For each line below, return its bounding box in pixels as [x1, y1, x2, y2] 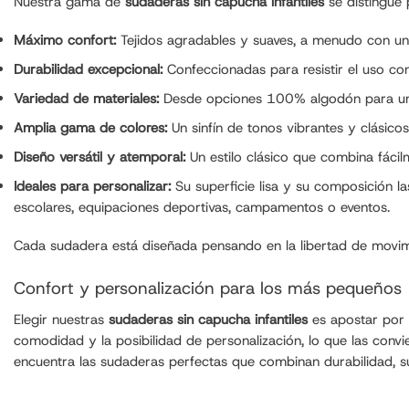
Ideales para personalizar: [14, 177, 171, 196]
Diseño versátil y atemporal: [14, 148, 185, 167]
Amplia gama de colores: [14, 119, 167, 138]
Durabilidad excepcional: [14, 60, 163, 79]
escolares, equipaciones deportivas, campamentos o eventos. [14, 198, 390, 217]
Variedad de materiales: [14, 89, 159, 109]
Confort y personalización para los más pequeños [14, 276, 402, 299]
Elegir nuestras [14, 310, 109, 330]
